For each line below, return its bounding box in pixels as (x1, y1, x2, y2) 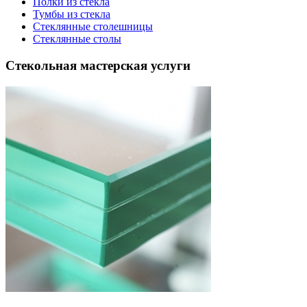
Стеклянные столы (33, 33, 121, 45)
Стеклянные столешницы (33, 21, 153, 33)
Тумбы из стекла (33, 8, 110, 21)
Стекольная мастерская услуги (5, 58, 191, 73)
